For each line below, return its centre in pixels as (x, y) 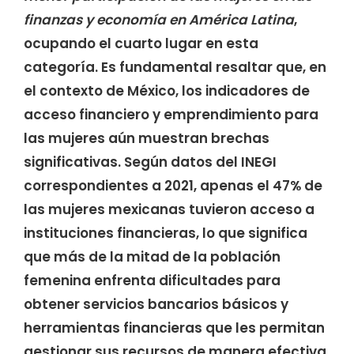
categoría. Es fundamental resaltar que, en (175, 67)
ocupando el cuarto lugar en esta (141, 43)
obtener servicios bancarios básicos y (156, 304)
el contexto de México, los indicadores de (167, 91)
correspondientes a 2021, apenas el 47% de (173, 186)
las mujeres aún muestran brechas (147, 138)
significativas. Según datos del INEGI (150, 162)
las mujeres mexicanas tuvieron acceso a (169, 209)
